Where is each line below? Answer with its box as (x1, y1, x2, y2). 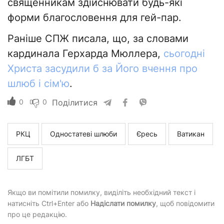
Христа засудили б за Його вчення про (7, 62, 197, 75)
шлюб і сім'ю (7, 77, 69, 90)
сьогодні (163, 47, 205, 60)
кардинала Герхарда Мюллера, (7, 47, 163, 60)
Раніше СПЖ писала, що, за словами (7, 32, 188, 45)
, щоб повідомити (156, 199, 214, 208)
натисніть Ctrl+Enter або (7, 199, 90, 208)
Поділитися (52, 97, 97, 108)
